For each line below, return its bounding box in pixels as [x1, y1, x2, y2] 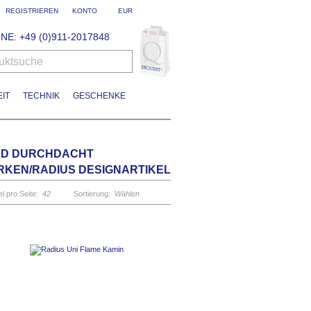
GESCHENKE [72, 91, 126, 101]
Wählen [115, 189, 140, 198]
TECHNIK [22, 91, 60, 101]
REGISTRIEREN [6, 7, 58, 15]
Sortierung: [74, 189, 110, 198]
